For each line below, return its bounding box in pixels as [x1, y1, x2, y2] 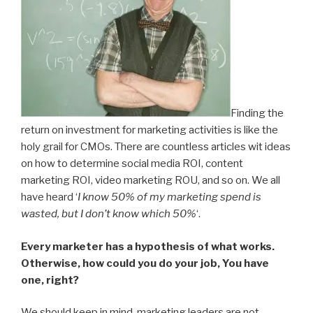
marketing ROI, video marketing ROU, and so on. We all [21, 174, 280, 187]
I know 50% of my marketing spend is [78, 191, 261, 204]
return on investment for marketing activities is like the [21, 124, 278, 137]
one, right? [21, 273, 79, 286]
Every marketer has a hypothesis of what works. [21, 240, 275, 253]
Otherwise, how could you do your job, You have [21, 256, 269, 270]
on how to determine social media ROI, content [21, 157, 243, 170]
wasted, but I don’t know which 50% [21, 208, 196, 221]
